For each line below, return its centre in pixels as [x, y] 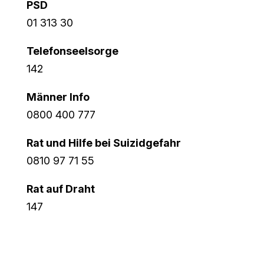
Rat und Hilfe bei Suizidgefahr [103, 143]
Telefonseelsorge [72, 51]
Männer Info [58, 97]
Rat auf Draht [60, 189]
